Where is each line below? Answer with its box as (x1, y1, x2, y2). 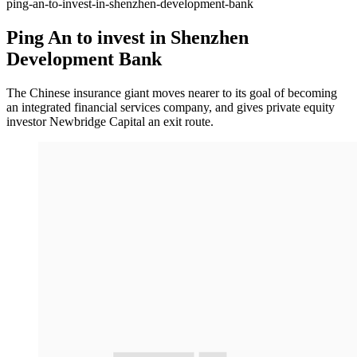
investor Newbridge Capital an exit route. (6, 115, 214, 128)
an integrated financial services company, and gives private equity (6, 100, 335, 114)
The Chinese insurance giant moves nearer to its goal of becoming (6, 86, 337, 100)
